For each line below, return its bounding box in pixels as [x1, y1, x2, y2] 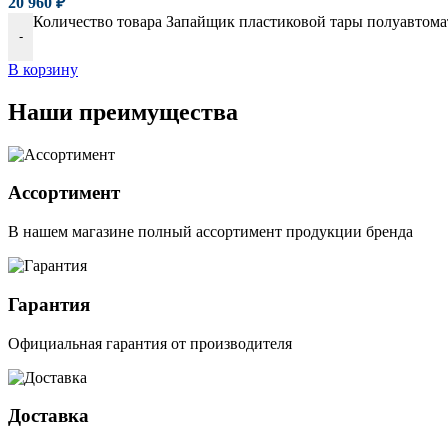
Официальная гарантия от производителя [8, 334, 292, 352]
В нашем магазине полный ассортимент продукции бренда [8, 223, 413, 241]
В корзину [8, 60, 78, 78]
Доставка [8, 405, 89, 427]
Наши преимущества [8, 98, 238, 125]
